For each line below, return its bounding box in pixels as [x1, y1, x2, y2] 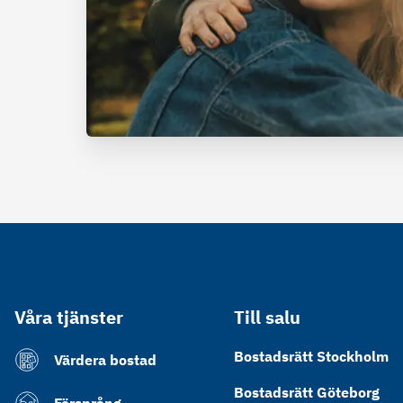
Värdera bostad [54, 350, 157, 369]
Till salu [233, 304, 300, 329]
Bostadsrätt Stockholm [233, 346, 389, 365]
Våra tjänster [14, 304, 123, 329]
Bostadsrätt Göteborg [233, 382, 380, 401]
